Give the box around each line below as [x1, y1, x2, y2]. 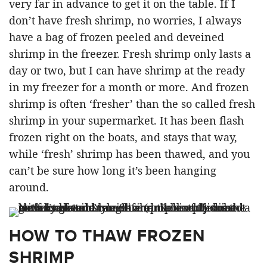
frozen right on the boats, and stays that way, [9, 130, 237, 145]
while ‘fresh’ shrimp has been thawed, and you [9, 147, 250, 162]
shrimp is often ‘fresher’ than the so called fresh [9, 97, 255, 111]
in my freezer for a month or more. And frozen [9, 80, 249, 95]
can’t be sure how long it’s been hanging [9, 163, 216, 178]
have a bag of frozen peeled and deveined [9, 30, 224, 45]
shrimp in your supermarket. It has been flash [9, 113, 244, 128]
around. [9, 180, 49, 195]
